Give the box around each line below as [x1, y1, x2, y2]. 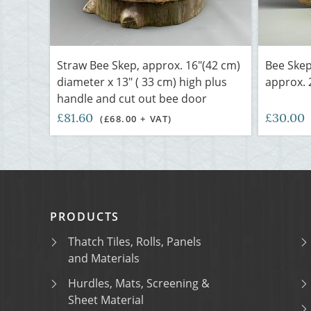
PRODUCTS [50, 209, 120, 224]
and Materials [68, 251, 140, 266]
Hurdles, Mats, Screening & [68, 276, 210, 291]
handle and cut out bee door [57, 91, 207, 106]
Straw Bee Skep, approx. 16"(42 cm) [57, 58, 240, 73]
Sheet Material [68, 292, 144, 308]
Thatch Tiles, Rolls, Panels [68, 234, 201, 249]
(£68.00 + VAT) [100, 112, 172, 125]
